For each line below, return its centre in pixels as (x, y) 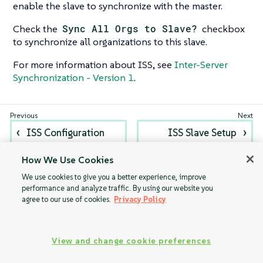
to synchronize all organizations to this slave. (110, 42)
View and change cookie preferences (131, 241)
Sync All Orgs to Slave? (130, 28)
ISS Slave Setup (202, 133)
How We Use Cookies (68, 160)
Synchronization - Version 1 (73, 77)
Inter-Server (201, 65)
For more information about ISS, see (94, 65)
